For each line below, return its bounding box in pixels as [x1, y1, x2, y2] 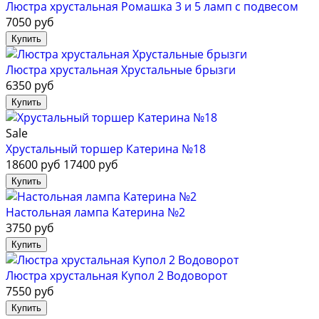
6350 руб [6, 78, 54, 94]
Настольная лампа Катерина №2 [6, 204, 185, 221]
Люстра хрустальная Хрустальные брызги [6, 62, 236, 78]
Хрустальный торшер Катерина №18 [6, 141, 206, 157]
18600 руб [6, 157, 61, 173]
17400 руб [63, 157, 118, 173]
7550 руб [6, 283, 54, 300]
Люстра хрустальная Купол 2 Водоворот [6, 268, 227, 284]
